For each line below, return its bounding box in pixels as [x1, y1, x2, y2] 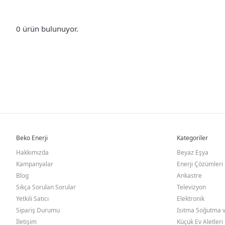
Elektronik [177, 194, 204, 203]
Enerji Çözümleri [177, 160, 223, 168]
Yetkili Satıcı [16, 194, 49, 203]
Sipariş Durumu [16, 206, 60, 214]
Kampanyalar [16, 160, 53, 168]
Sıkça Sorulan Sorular [16, 183, 76, 191]
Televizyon [177, 183, 206, 191]
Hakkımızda [16, 148, 49, 157]
